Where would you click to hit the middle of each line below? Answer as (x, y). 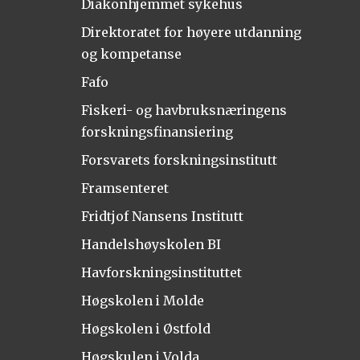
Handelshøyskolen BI (151, 244)
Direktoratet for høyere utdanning (191, 32)
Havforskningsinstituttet (161, 272)
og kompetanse (131, 53)
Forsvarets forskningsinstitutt (179, 160)
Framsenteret (125, 188)
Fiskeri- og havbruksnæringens (184, 110)
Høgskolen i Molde (142, 300)
